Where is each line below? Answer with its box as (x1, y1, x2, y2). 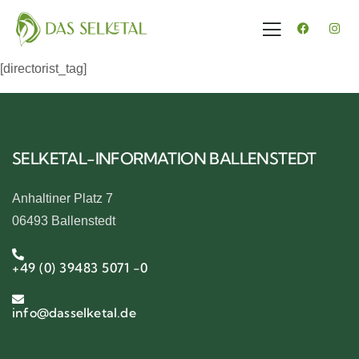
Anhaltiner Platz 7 (12, 192, 113, 205)
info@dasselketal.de (12, 305, 136, 321)
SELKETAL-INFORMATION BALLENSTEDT (12, 148, 317, 168)
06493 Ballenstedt (12, 214, 115, 228)
